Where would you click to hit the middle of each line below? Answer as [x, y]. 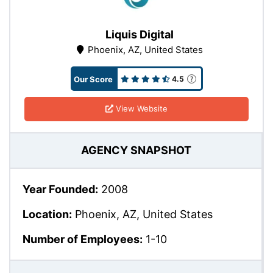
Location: [47, 214]
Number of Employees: [83, 239]
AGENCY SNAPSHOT [136, 151]
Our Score [93, 79]
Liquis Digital [140, 34]
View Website [140, 109]
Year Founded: [60, 189]
